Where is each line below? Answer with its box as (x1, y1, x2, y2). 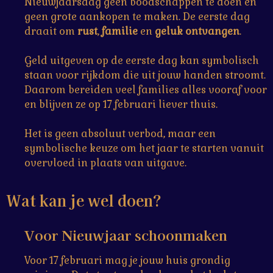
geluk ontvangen (155, 24, 239, 38)
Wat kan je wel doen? (6, 188, 161, 211)
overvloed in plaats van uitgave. (24, 156, 186, 169)
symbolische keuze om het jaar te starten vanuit (24, 141, 264, 155)
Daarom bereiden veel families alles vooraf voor (24, 83, 267, 96)
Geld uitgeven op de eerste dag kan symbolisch (24, 54, 259, 67)
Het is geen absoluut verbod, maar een (24, 127, 216, 140)
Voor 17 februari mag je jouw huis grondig (24, 253, 230, 267)
